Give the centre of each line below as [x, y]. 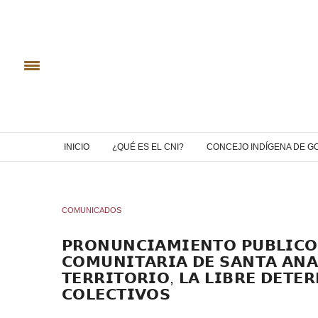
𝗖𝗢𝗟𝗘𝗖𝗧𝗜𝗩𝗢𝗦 [116, 294]
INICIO [77, 147]
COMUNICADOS [92, 210]
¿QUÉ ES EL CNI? [148, 147]
